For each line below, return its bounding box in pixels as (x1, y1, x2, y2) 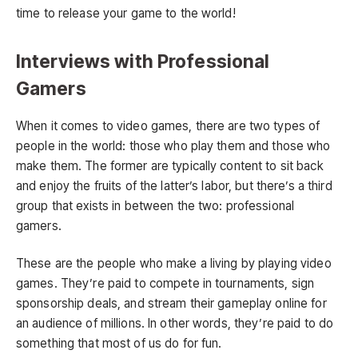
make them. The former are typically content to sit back (16, 157, 324, 173)
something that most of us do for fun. (16, 336, 222, 352)
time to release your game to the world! (16, 5, 236, 21)
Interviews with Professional (16, 50, 270, 72)
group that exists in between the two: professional (16, 197, 295, 213)
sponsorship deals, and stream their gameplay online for (16, 296, 327, 312)
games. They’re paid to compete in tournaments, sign (16, 276, 315, 292)
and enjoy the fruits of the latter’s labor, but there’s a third (16, 177, 332, 193)
